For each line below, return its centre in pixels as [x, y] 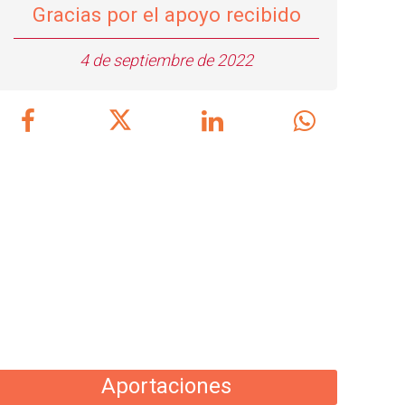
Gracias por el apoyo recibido [166, 14]
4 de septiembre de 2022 [166, 60]
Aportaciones [166, 386]
